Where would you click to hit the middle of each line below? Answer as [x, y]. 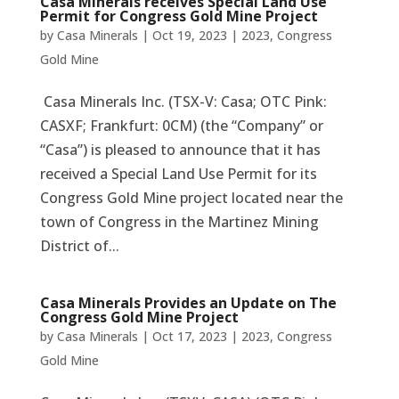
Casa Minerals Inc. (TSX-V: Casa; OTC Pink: [183, 102]
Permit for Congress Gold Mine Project [179, 16]
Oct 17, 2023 [189, 336]
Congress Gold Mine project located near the [191, 198]
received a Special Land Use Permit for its [178, 174]
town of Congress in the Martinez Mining [179, 222]
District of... [79, 246]
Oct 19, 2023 [189, 35]
